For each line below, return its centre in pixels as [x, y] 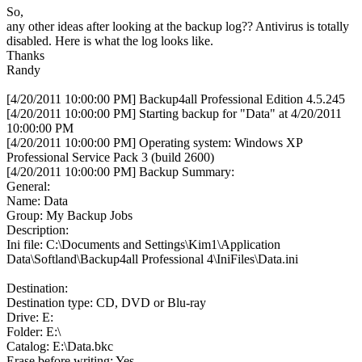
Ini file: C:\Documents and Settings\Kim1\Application [143, 244]
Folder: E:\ [34, 331]
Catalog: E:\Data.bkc [60, 346]
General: [28, 186]
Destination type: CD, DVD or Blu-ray [106, 302]
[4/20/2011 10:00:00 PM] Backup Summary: [120, 171]
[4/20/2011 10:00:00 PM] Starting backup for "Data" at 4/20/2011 [174, 113]
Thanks [25, 55]
